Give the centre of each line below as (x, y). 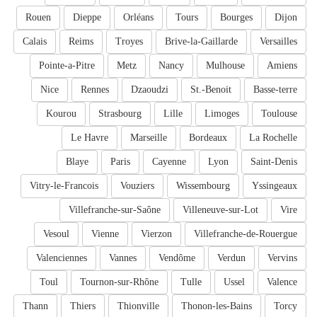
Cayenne (169, 162)
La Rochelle (273, 138)
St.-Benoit (211, 90)
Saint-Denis (274, 162)
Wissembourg (203, 186)
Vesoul (56, 234)
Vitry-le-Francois (64, 186)
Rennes (95, 90)
